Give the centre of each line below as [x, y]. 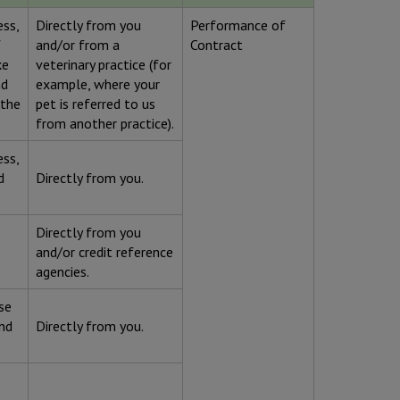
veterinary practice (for [104, 65]
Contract [217, 45]
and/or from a [78, 45]
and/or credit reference [104, 252]
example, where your [98, 84]
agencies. [62, 272]
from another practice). [105, 124]
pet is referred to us [96, 104]
